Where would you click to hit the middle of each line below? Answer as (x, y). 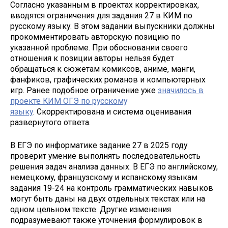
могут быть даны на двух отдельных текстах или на (108, 198)
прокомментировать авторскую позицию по (95, 37)
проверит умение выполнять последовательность (105, 156)
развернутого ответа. (50, 123)
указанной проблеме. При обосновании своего (99, 48)
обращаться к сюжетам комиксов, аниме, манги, (103, 69)
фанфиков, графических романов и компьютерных (108, 80)
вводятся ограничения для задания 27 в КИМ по (101, 16)
